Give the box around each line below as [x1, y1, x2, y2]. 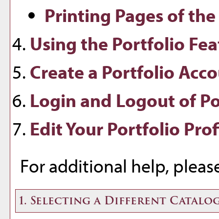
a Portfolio [88, 60, 175, 84]
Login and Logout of [30, 88, 200, 112]
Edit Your [30, 116, 107, 140]
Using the [30, 31, 112, 55]
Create [30, 60, 88, 84]
